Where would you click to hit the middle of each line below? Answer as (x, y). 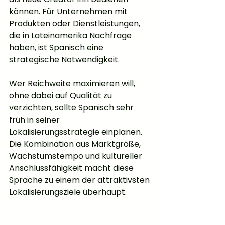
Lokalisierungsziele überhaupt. (68, 192)
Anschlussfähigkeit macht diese (72, 168)
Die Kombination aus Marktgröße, (76, 144)
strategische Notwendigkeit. (64, 60)
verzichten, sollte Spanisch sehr (72, 108)
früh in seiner (35, 120)
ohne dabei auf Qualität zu (62, 96)
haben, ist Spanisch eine (57, 48)
